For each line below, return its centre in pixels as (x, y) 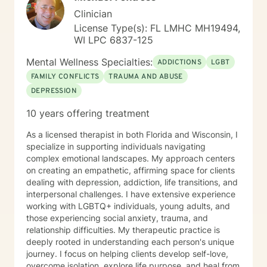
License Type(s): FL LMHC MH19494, (157, 28)
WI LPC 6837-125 (114, 40)
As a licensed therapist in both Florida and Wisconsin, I (132, 134)
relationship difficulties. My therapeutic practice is (72, 230)
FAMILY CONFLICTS (65, 77)
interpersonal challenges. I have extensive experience (131, 194)
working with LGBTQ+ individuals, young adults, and (128, 206)
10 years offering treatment (88, 113)
